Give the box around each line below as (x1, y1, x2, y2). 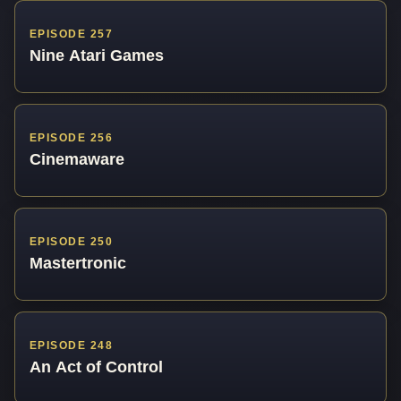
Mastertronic (30, 252, 126, 272)
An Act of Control (30, 356, 163, 376)
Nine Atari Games (30, 45, 164, 64)
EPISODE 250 (30, 235, 114, 249)
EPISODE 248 (30, 339, 114, 353)
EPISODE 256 (30, 132, 114, 145)
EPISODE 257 (30, 28, 114, 41)
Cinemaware (30, 149, 124, 168)
